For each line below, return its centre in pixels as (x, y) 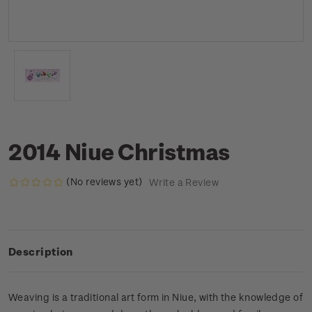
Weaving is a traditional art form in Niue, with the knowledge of (156, 297)
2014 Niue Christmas (119, 151)
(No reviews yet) (104, 181)
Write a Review (184, 182)
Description (41, 252)
